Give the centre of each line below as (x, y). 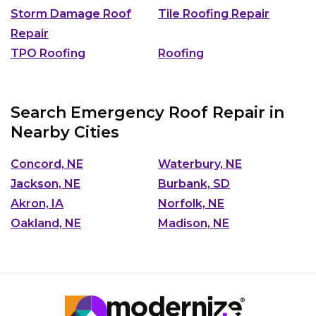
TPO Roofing (48, 54)
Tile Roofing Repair (214, 14)
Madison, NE (194, 223)
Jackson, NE (45, 183)
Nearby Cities (65, 133)
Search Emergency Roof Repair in (147, 113)
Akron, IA (37, 203)
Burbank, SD (194, 183)
